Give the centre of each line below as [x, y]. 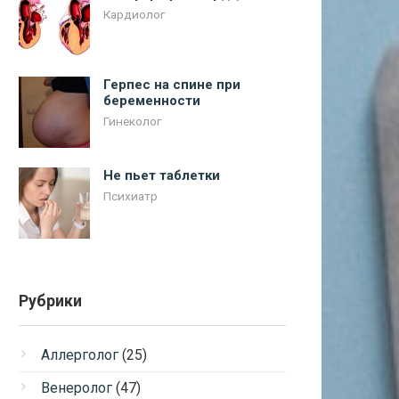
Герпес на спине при [172, 85]
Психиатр [130, 196]
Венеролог [77, 388]
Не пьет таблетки [162, 175]
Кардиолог [134, 14]
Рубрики [50, 301]
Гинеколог [132, 121]
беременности [152, 101]
